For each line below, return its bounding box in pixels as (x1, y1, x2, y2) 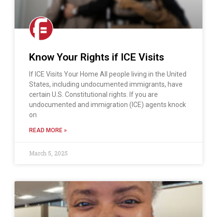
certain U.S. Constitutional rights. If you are (29, 91, 158, 99)
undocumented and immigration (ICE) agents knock (29, 101, 186, 109)
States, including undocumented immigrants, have (29, 80, 183, 89)
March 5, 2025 (29, 149, 68, 157)
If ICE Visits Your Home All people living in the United (29, 70, 186, 78)
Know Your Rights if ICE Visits (29, 51, 164, 63)
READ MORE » (29, 127, 67, 134)
